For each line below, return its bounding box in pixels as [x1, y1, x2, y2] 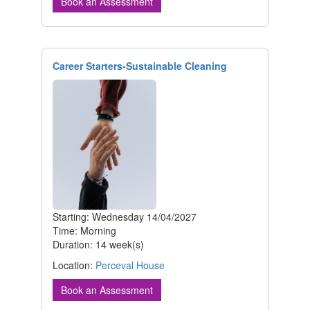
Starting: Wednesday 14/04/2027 [53, 209, 197, 224]
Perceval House [95, 257, 165, 272]
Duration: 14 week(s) [53, 237, 144, 251]
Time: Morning [53, 223, 116, 237]
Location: [53, 257, 95, 272]
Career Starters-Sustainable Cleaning [53, 59, 227, 73]
